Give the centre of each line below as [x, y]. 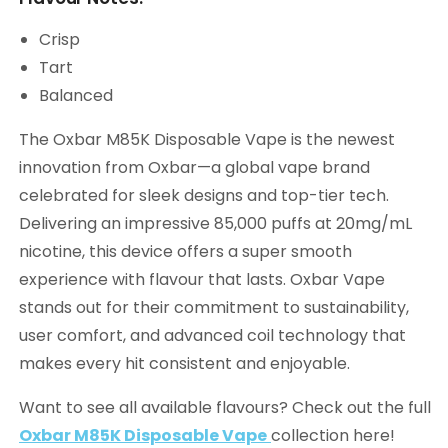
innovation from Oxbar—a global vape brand [194, 168]
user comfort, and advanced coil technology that [212, 336]
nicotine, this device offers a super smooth [185, 252]
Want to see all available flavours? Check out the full [225, 408]
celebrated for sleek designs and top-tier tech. [204, 196]
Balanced [76, 96]
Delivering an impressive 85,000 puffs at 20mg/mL [215, 224]
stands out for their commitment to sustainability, [214, 308]
